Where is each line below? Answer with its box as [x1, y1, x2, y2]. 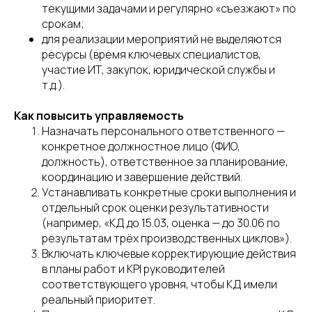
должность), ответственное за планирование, [42, 154, 288, 169]
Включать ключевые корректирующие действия [42, 246, 296, 261]
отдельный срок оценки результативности [42, 200, 269, 215]
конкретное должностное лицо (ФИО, [42, 139, 240, 154]
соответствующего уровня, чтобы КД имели [42, 276, 277, 292]
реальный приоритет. [42, 292, 155, 307]
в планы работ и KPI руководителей [42, 261, 225, 276]
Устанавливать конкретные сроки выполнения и [42, 185, 296, 200]
